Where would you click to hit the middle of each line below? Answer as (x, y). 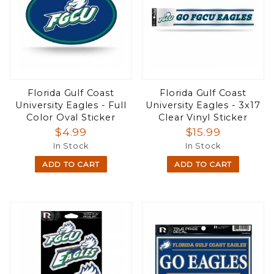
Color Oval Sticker (71, 118)
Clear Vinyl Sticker (203, 118)
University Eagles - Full (71, 106)
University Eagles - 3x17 (203, 106)
